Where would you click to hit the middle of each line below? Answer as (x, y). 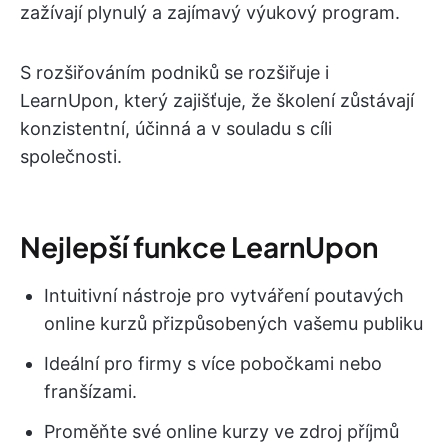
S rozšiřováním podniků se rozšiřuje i (174, 73)
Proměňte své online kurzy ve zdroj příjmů (221, 432)
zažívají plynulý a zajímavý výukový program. (210, 13)
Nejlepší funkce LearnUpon (199, 247)
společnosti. (71, 157)
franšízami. (90, 392)
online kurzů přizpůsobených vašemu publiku (233, 324)
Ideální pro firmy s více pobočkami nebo (213, 364)
